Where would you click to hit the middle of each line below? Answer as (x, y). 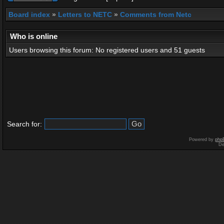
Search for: (24, 124)
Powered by (202, 139)
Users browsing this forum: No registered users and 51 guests (107, 50)
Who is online (34, 36)
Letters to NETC (85, 14)
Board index (29, 14)
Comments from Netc (156, 14)
